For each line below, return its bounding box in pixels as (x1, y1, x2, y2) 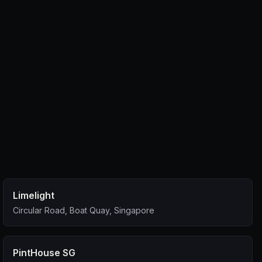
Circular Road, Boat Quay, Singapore (13, 205, 155, 215)
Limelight (13, 189, 55, 201)
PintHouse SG (13, 247, 76, 258)
